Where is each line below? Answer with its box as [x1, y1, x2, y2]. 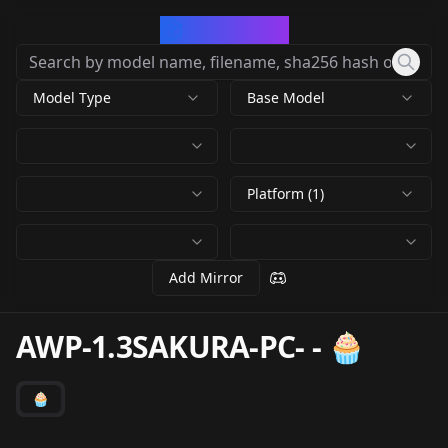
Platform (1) [247, 184, 324, 203]
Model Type [33, 88, 111, 107]
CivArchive [183, 16, 289, 43]
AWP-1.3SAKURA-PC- [16, 326, 305, 367]
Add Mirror [169, 268, 243, 287]
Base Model [247, 88, 325, 107]
